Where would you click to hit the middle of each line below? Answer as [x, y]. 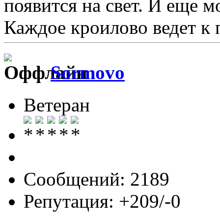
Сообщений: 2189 [96, 179]
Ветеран [57, 105]
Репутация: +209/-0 [102, 201]
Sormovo [88, 72]
